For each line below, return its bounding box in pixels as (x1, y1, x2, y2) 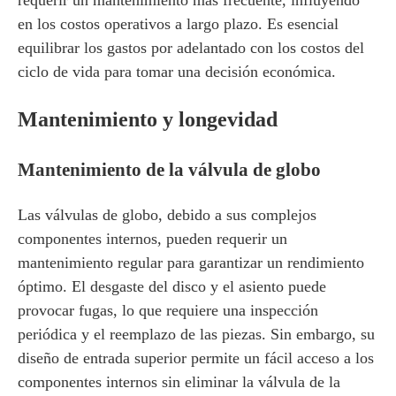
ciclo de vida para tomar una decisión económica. (18, 63, 336, 80)
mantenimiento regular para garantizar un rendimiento (18, 254, 364, 271)
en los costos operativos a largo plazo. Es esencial (18, 15, 339, 33)
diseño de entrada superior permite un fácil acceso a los (18, 349, 374, 367)
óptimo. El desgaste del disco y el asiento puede (18, 278, 326, 295)
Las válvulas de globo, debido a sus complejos (18, 206, 316, 224)
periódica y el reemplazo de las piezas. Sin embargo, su (18, 325, 375, 343)
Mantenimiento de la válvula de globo (18, 159, 321, 180)
